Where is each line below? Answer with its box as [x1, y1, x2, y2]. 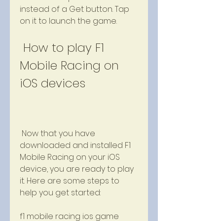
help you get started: [20, 187, 101, 198]
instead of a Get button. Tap [20, 3, 129, 15]
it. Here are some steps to [20, 175, 119, 186]
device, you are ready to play [20, 163, 134, 175]
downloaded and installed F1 [20, 140, 131, 151]
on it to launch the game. [20, 15, 117, 27]
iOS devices [20, 75, 85, 91]
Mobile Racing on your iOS [20, 151, 120, 163]
